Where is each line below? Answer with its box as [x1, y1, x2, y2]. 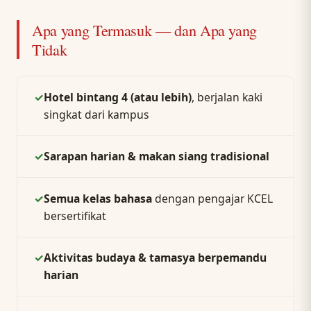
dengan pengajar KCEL [151, 190, 273, 206]
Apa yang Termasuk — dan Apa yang [31, 19, 258, 41]
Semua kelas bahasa [43, 190, 152, 206]
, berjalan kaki [191, 89, 262, 105]
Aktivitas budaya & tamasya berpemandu [43, 250, 267, 266]
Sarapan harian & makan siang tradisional [43, 149, 269, 165]
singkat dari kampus [43, 106, 149, 122]
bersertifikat [43, 208, 106, 224]
